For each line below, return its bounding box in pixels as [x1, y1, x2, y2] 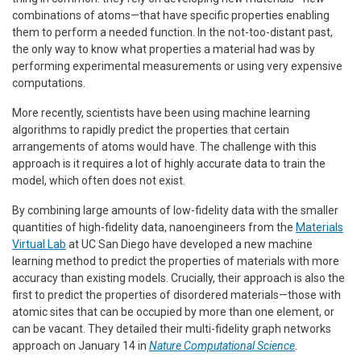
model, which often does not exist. [12, 173, 185, 187]
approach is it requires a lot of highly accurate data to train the [12, 156, 326, 170]
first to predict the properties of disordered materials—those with [12, 288, 341, 301]
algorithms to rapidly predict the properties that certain [12, 122, 289, 136]
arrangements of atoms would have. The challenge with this [12, 139, 317, 153]
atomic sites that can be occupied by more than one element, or [12, 305, 334, 318]
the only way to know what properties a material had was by [12, 42, 315, 56]
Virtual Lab [12, 237, 66, 251]
